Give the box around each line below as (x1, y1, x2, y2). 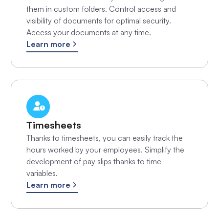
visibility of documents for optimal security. (26, 15, 171, 25)
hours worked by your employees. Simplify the (26, 144, 184, 154)
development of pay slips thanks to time (26, 156, 161, 166)
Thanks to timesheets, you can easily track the (26, 132, 183, 143)
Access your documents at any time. (26, 27, 151, 37)
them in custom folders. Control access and (26, 3, 176, 14)
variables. (26, 168, 58, 178)
